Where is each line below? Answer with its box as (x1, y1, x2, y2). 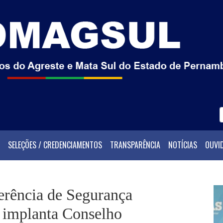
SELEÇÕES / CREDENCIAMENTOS (8, 139, 102, 151)
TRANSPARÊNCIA (110, 139, 160, 151)
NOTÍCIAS (168, 139, 197, 151)
